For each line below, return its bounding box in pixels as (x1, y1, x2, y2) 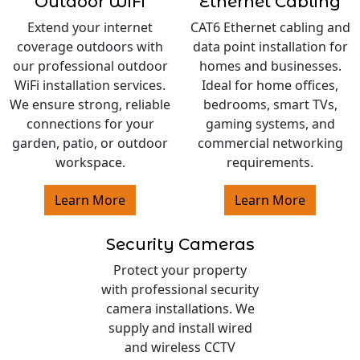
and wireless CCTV (125, 338, 235, 357)
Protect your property (113, 261, 247, 280)
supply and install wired (108, 319, 252, 337)
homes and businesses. (198, 57, 342, 76)
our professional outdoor (12, 57, 168, 76)
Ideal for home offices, (202, 76, 338, 95)
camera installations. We (105, 300, 255, 318)
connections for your (26, 115, 154, 133)
